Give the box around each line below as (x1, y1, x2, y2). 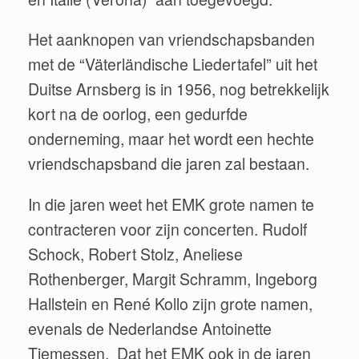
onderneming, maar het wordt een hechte (28, 127, 314, 150)
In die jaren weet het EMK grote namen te (28, 192, 314, 216)
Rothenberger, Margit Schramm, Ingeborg (28, 267, 317, 290)
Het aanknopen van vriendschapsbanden (28, 28, 315, 50)
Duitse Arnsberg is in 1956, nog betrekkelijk (28, 78, 329, 100)
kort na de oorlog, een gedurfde (28, 103, 248, 125)
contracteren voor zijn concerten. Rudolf (28, 217, 307, 240)
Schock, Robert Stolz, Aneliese (28, 242, 243, 265)
